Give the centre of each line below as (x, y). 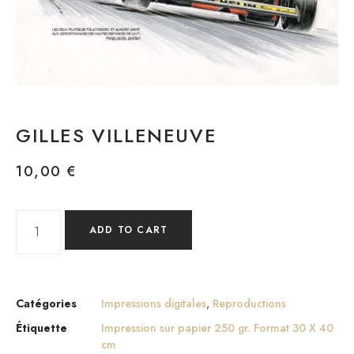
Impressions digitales (154, 303)
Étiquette (41, 328)
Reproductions (249, 303)
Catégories (46, 303)
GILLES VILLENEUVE (117, 136)
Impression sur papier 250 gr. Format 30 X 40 (217, 328)
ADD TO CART (129, 230)
